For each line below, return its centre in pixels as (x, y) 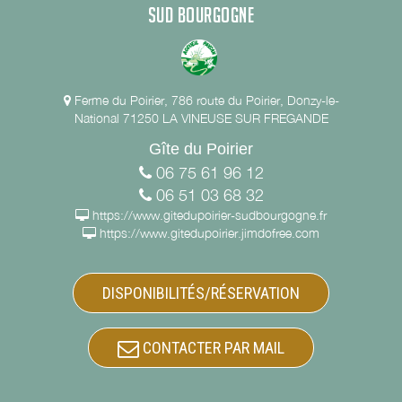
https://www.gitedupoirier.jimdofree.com (210, 233)
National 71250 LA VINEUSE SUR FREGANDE (201, 118)
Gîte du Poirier (201, 149)
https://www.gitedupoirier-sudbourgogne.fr (210, 215)
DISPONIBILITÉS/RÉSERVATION (201, 293)
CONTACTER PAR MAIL (212, 348)
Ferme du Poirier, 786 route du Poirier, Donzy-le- (206, 100)
